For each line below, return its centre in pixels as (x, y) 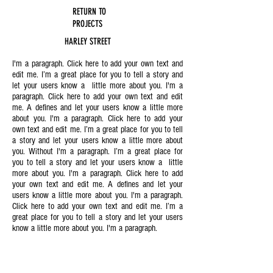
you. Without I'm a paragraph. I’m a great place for (97, 151)
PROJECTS (87, 24)
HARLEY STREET (88, 41)
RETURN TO (89, 12)
